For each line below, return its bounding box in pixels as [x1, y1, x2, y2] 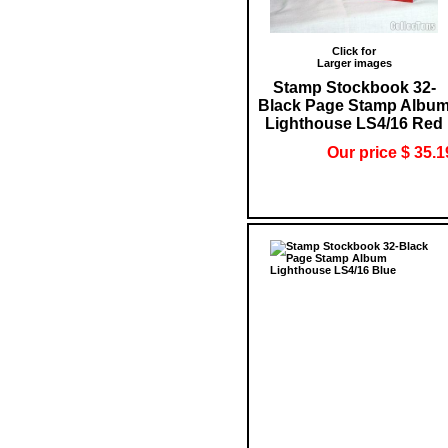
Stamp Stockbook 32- [272, 78, 436, 96]
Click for [332, 44, 376, 57]
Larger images [316, 56, 392, 69]
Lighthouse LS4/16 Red [265, 114, 443, 132]
